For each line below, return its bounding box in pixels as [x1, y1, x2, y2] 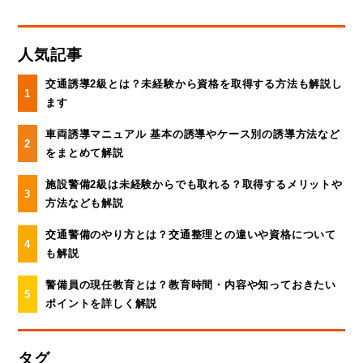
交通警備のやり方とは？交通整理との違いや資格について [45, 228, 337, 241]
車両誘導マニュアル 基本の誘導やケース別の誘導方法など [45, 127, 340, 140]
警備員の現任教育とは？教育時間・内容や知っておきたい [45, 278, 337, 291]
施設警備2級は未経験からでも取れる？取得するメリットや [45, 177, 343, 190]
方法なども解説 [45, 196, 124, 209]
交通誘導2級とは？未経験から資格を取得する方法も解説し [45, 77, 343, 90]
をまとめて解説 [45, 146, 124, 159]
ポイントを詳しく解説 [45, 297, 158, 310]
